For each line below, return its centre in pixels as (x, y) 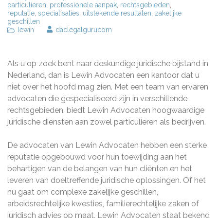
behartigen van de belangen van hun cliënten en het (100, 169)
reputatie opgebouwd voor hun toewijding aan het (97, 157)
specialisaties (59, 13)
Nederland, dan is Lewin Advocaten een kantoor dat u (103, 75)
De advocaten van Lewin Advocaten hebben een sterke (107, 145)
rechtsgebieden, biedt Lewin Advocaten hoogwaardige (106, 110)
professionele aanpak (83, 5)
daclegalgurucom (84, 30)
